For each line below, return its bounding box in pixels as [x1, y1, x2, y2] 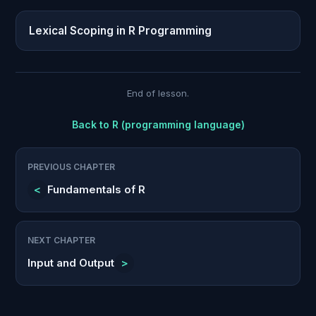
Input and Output [28, 255, 114, 269]
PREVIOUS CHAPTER [28, 161, 115, 172]
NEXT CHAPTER [28, 234, 95, 245]
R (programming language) [111, 118, 245, 130]
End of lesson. [127, 87, 189, 99]
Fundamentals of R [47, 182, 145, 196]
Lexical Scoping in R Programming [29, 23, 212, 37]
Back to [71, 118, 112, 130]
